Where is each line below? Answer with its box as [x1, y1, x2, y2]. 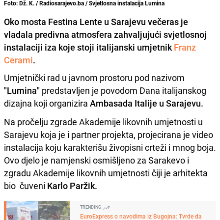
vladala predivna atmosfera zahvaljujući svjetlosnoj [4, 28, 207, 41]
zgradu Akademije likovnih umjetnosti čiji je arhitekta [4, 167, 208, 179]
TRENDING [80, 204, 102, 211]
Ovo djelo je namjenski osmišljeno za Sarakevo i [4, 154, 189, 166]
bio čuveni [4, 180, 45, 192]
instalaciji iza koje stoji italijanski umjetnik [4, 41, 174, 54]
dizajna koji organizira [4, 97, 88, 110]
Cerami [4, 54, 33, 66]
